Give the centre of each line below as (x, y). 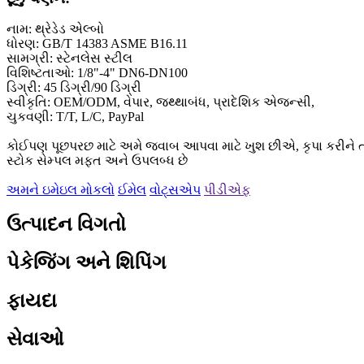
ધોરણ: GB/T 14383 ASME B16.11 (97, 44)
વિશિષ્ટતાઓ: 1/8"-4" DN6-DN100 (97, 73)
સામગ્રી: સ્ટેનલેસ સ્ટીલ (69, 58)
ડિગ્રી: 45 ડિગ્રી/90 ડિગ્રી (74, 88)
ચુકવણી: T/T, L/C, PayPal (75, 117)
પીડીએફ (227, 190)
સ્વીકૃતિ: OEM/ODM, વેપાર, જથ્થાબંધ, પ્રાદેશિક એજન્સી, (160, 102)
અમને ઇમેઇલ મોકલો (61, 190)
